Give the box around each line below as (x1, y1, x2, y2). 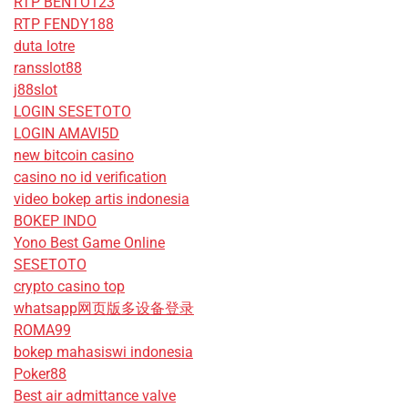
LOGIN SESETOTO (14, 103, 131, 121)
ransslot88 (14, 59, 82, 77)
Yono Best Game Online (14, 234, 165, 252)
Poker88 (14, 365, 66, 383)
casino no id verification (14, 168, 167, 187)
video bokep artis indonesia (14, 190, 189, 209)
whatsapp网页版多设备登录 (14, 300, 194, 318)
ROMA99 (14, 321, 71, 340)
